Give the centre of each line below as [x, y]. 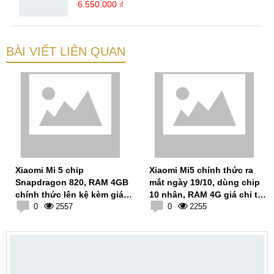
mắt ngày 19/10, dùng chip [205, 183]
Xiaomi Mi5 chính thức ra [201, 170]
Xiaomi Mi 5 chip [50, 170]
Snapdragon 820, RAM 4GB [72, 183]
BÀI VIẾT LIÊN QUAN [66, 52]
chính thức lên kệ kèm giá [69, 195]
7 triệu [162, 207]
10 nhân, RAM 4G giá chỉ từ [206, 195]
